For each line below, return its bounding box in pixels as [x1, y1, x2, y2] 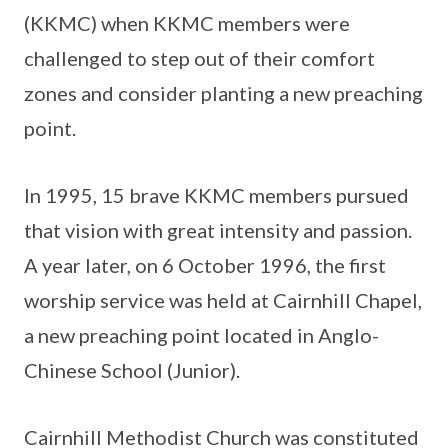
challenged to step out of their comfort [24, 46, 375, 70]
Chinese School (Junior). [24, 358, 240, 382]
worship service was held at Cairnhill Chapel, [24, 288, 422, 312]
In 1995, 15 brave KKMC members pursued [24, 183, 409, 207]
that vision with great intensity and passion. [24, 218, 412, 242]
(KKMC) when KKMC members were [24, 11, 350, 35]
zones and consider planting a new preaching [24, 81, 423, 105]
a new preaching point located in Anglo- [24, 323, 379, 347]
